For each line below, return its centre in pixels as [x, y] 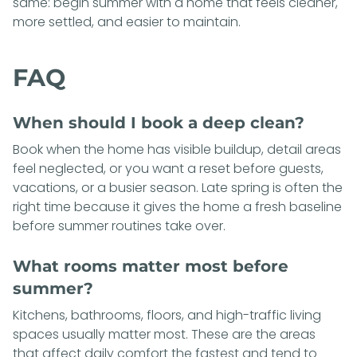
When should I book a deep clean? [159, 122]
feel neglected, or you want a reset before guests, [168, 168]
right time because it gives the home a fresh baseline [177, 206]
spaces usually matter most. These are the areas [164, 334]
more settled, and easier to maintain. [127, 22]
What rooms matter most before [151, 266]
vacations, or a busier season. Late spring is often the [178, 187]
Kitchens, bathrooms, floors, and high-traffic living [167, 315]
